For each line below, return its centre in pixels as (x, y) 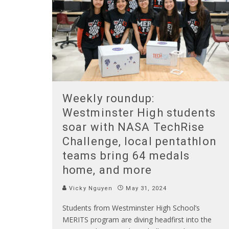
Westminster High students (139, 112)
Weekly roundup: (109, 98)
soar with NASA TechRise (134, 127)
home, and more (107, 170)
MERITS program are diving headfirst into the (137, 219)
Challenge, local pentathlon (140, 141)
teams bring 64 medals (126, 155)
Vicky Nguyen (90, 188)
